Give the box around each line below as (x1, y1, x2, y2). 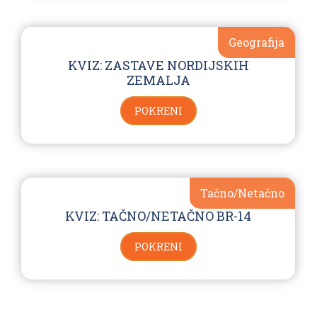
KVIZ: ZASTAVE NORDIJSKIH (67, 56, 249, 74)
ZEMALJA (126, 71, 190, 88)
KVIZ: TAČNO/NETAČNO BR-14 (65, 207, 251, 224)
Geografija (229, 34, 284, 50)
